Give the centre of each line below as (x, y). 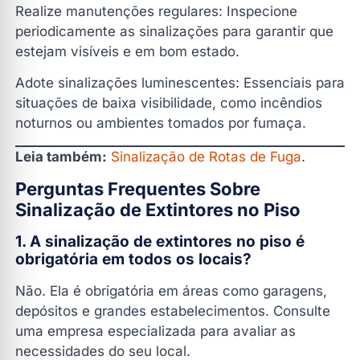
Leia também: (61, 156)
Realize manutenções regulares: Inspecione (156, 12)
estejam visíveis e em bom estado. (127, 52)
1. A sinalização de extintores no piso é (160, 242)
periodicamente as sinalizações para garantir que (174, 32)
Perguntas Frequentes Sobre (138, 189)
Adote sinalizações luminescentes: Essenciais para (180, 83)
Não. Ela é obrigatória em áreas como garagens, (171, 291)
